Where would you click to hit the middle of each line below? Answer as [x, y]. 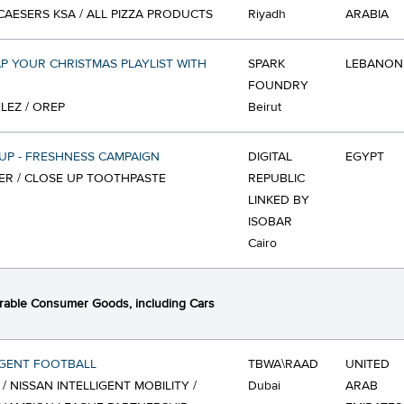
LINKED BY [279, 200]
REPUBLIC [276, 179]
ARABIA [367, 14]
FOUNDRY [278, 86]
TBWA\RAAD [283, 364]
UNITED [367, 364]
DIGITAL [270, 157]
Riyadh [267, 14]
